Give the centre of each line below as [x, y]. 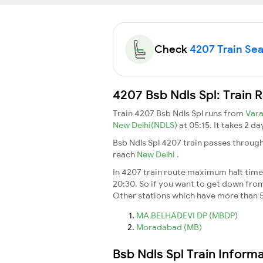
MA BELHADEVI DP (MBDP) [187, 215]
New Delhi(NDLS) [146, 125]
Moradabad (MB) [169, 227]
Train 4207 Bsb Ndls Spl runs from [179, 113]
